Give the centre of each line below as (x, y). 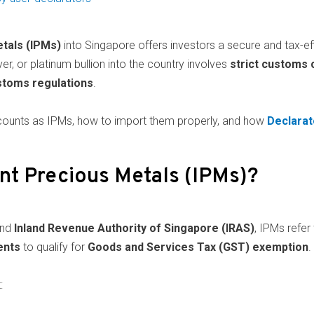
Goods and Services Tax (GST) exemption (198, 247)
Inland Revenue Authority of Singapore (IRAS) (134, 228)
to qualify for (54, 247)
